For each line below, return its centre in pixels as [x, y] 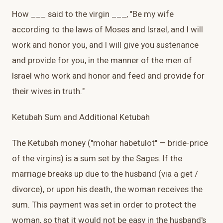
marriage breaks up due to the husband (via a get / [105, 174]
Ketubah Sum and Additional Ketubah [81, 117]
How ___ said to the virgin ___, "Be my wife [93, 14]
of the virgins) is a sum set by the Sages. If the [97, 159]
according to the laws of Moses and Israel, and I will [108, 30]
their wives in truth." [48, 92]
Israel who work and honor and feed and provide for [108, 76]
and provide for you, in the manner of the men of [102, 61]
